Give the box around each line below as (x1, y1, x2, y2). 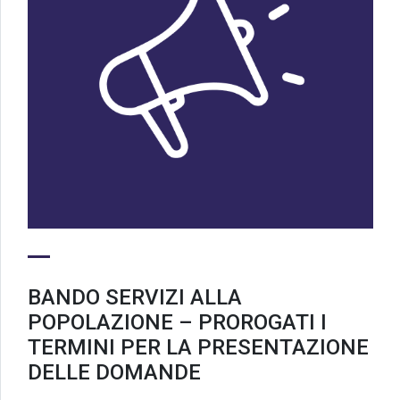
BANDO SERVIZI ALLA (28, 284, 242, 310)
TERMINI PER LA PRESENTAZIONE (28, 334, 369, 360)
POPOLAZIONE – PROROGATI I (28, 309, 327, 335)
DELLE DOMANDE (28, 359, 201, 385)
